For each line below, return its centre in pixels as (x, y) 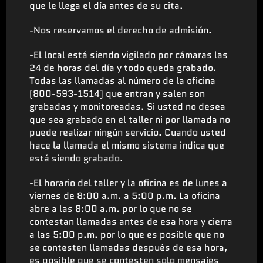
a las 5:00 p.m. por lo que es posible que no (127, 234)
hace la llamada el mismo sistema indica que (127, 145)
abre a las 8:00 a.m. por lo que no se (111, 208)
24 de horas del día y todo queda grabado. (123, 68)
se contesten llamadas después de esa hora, (129, 247)
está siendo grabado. (76, 158)
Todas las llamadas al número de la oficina (122, 80)
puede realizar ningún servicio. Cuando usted (128, 132)
